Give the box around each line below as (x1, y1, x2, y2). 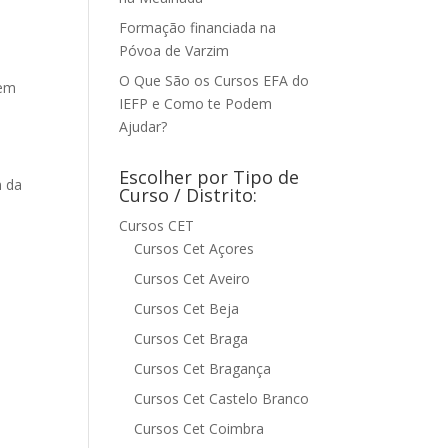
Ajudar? (119, 117, 168, 136)
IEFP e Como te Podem (119, 94, 273, 113)
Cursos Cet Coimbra (134, 419, 265, 438)
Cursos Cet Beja (134, 299, 240, 318)
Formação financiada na (119, 18, 277, 37)
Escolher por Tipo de (119, 165, 300, 189)
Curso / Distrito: (119, 183, 258, 207)
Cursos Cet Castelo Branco (134, 389, 310, 408)
